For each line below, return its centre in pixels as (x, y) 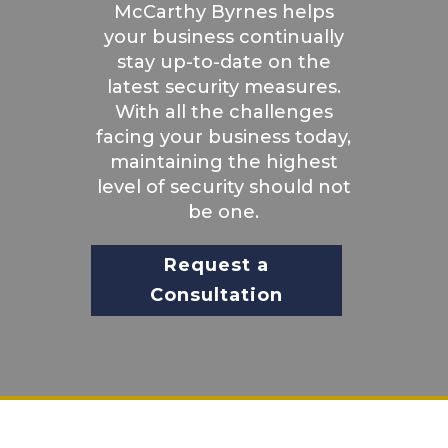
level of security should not (223, 186)
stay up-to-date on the (223, 61)
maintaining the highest (223, 161)
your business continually (223, 36)
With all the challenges (223, 111)
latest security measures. (223, 86)
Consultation (216, 295)
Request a (216, 265)
